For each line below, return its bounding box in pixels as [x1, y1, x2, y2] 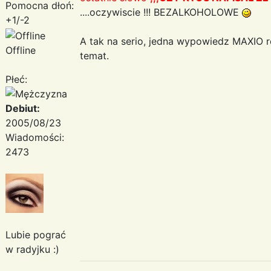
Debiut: [5, 102, 40, 114]
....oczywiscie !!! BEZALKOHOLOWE [80, 5, 242, 18]
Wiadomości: [5, 131, 64, 143]
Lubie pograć [5, 228, 66, 241]
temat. [80, 49, 109, 62]
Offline [5, 44, 36, 56]
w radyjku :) [5, 243, 59, 255]
